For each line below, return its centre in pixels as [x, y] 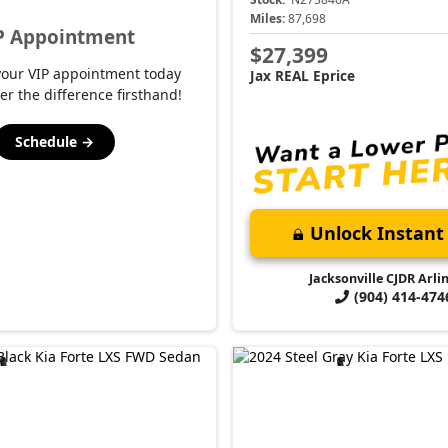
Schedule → [55, 141]
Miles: [267, 18]
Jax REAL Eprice [302, 75]
